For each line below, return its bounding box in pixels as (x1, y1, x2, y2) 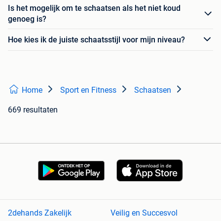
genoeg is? (8, 14, 46, 24)
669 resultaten (8, 105, 58, 115)
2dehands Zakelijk (8, 208, 72, 218)
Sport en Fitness (60, 85, 116, 95)
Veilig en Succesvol (110, 208, 178, 218)
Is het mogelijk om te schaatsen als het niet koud (8, 3, 181, 13)
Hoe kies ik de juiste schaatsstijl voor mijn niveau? (8, 35, 185, 44)
